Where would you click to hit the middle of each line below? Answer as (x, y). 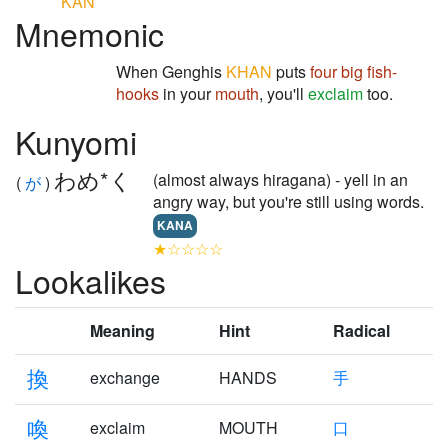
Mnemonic (89, 33)
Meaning (122, 330)
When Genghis (171, 71)
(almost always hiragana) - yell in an (280, 179)
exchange (125, 377)
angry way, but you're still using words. (288, 201)
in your (187, 93)
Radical (361, 330)
